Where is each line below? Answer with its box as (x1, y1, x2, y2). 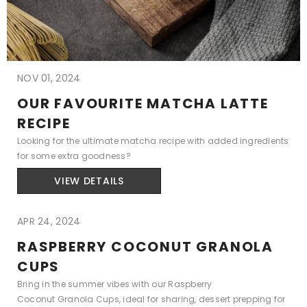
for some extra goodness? (17, 150, 131, 162)
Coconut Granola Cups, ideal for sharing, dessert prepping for (17, 293, 286, 305)
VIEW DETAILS (54, 174, 124, 188)
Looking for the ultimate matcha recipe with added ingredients (17, 135, 289, 147)
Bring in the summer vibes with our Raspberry (17, 278, 212, 290)
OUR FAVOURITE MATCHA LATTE (17, 94, 269, 113)
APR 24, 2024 (17, 214, 81, 228)
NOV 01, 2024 (17, 71, 81, 85)
